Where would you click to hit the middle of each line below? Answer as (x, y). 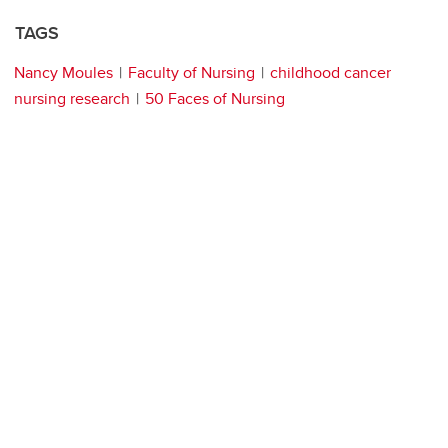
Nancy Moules (63, 73)
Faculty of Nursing (191, 73)
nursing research (72, 99)
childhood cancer (330, 73)
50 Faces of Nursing (215, 99)
